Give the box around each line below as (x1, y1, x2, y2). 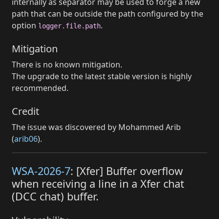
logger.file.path (38, 22, 101, 30)
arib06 (14, 133, 38, 145)
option (12, 20, 38, 31)
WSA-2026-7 (12, 164, 70, 178)
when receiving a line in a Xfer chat (12, 176, 184, 191)
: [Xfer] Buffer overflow (70, 164, 183, 178)
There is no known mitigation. (12, 59, 122, 70)
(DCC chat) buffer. (12, 189, 99, 204)
